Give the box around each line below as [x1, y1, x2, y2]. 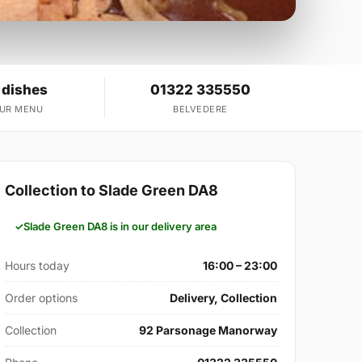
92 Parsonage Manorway [138, 322, 277, 337]
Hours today [5, 258, 70, 272]
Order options [5, 290, 78, 305]
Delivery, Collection [169, 290, 277, 305]
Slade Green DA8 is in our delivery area [23, 219, 217, 233]
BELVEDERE [173, 103, 228, 115]
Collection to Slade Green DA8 [5, 181, 219, 199]
